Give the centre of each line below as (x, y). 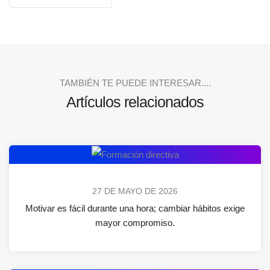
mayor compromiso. (135, 222)
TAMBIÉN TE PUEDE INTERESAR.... (135, 83)
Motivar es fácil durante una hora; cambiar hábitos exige (135, 208)
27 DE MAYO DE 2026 (135, 191)
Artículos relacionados (135, 102)
